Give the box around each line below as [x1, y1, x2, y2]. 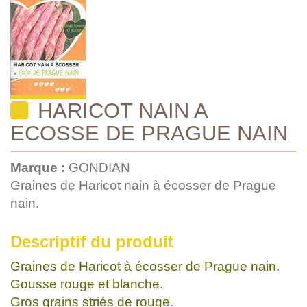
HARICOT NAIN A [32, 98, 208, 122]
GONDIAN [69, 160, 130, 175]
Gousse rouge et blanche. [10, 276, 163, 291]
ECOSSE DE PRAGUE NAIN [10, 121, 288, 145]
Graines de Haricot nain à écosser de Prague [10, 177, 276, 193]
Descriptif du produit [10, 232, 173, 251]
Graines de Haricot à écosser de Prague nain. [10, 258, 280, 273]
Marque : [10, 160, 69, 175]
